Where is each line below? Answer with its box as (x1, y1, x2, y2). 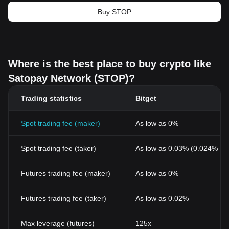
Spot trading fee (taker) (21, 144, 96, 152)
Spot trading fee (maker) (21, 119, 100, 127)
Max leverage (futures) (21, 219, 95, 227)
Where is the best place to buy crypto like (8, 58, 211, 70)
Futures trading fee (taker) (21, 194, 106, 202)
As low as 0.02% (135, 194, 189, 202)
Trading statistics (21, 94, 82, 102)
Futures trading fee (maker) (21, 169, 110, 177)
